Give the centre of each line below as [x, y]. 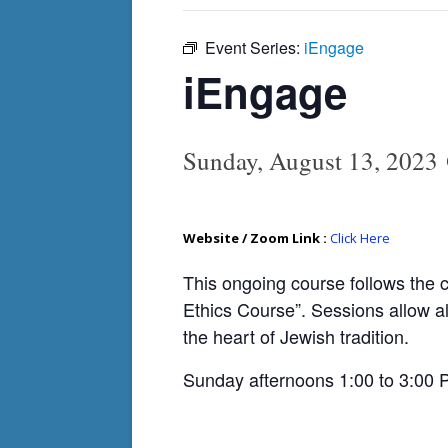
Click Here [360, 238]
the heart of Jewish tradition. [296, 336]
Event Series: [254, 48]
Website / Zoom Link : [256, 238]
